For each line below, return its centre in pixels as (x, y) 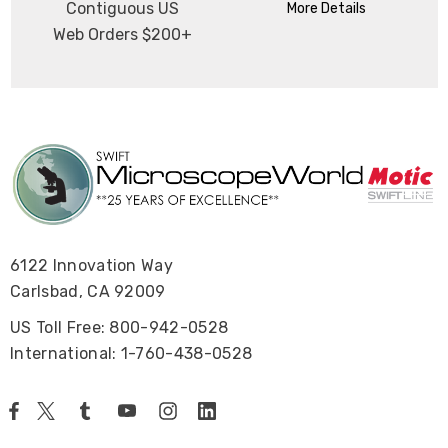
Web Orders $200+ (122, 34)
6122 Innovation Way (92, 265)
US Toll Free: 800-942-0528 (119, 327)
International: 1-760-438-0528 (131, 353)
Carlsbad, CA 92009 (88, 291)
